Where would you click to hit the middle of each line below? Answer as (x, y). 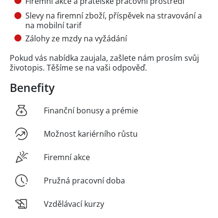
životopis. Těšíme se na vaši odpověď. (78, 67)
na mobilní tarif (53, 26)
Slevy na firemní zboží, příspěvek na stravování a (114, 16)
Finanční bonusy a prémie (91, 110)
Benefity (32, 87)
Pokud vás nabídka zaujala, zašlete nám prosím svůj (104, 58)
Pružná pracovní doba (84, 180)
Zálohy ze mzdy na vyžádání (76, 38)
